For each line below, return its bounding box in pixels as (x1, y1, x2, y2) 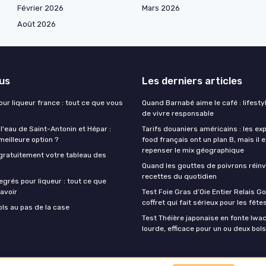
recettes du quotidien (142, 172, 217, 181)
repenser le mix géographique (142, 146, 244, 155)
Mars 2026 (142, 4, 180, 13)
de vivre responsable (142, 109, 214, 118)
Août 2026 (17, 20, 56, 29)
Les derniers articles (142, 75, 242, 87)
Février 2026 (17, 4, 64, 13)
